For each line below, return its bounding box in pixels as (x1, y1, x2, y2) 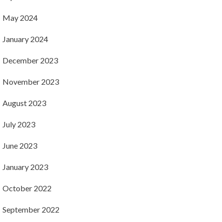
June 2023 (2, 141, 37, 150)
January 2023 (2, 162, 48, 171)
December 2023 (2, 55, 58, 65)
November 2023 (2, 77, 59, 86)
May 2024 (2, 13, 38, 22)
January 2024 (2, 34, 48, 44)
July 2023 (2, 119, 35, 129)
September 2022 (2, 205, 59, 214)
